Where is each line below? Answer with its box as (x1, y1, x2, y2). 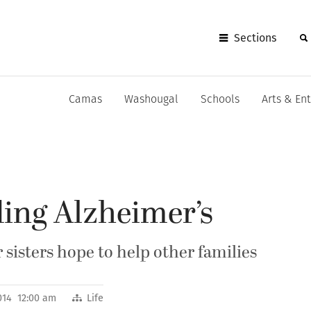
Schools (201, 94, 239, 106)
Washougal (124, 94, 178, 106)
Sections (234, 31, 277, 44)
